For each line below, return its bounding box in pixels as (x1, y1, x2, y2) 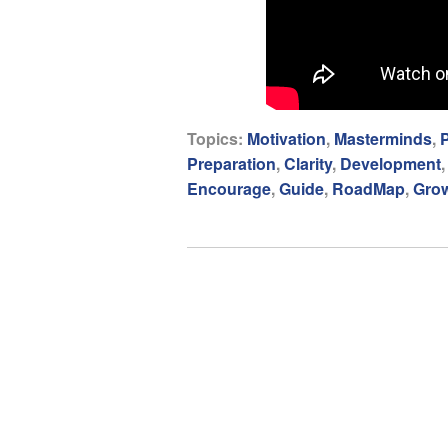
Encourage (187, 177, 271, 201)
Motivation (247, 127, 326, 151)
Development (340, 152, 441, 176)
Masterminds (334, 127, 432, 151)
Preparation (187, 152, 276, 176)
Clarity (284, 152, 332, 176)
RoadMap (332, 177, 405, 201)
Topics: (187, 127, 247, 151)
